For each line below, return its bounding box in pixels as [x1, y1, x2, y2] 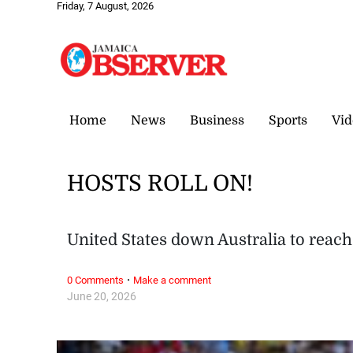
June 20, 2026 [67, 289, 137, 303]
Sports [269, 113, 307, 128]
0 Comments [67, 273, 124, 286]
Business [190, 113, 244, 128]
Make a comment [133, 273, 212, 286]
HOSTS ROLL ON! [67, 171, 254, 197]
